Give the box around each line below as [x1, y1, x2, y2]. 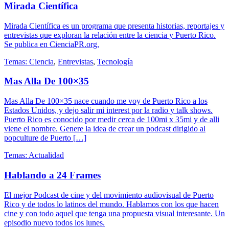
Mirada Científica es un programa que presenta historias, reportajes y [4, 21, 224, 30]
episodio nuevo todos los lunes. [4, 218, 105, 227]
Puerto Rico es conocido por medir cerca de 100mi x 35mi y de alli [4, 115, 219, 124]
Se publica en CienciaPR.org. [4, 39, 99, 49]
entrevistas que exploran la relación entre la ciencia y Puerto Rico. [4, 30, 216, 39]
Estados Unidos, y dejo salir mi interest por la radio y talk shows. [4, 106, 213, 115]
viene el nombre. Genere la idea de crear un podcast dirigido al [4, 124, 205, 133]
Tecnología [97, 57, 133, 66]
